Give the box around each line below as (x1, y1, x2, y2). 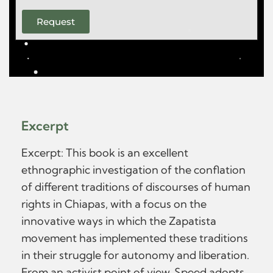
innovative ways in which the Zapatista (21, 214, 216, 228)
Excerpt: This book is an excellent (21, 146, 188, 160)
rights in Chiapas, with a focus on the (21, 197, 207, 211)
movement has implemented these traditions (21, 231, 248, 245)
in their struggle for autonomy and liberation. (21, 248, 249, 262)
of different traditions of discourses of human (21, 180, 250, 194)
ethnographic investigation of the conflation (21, 163, 246, 177)
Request (37, 16, 75, 27)
